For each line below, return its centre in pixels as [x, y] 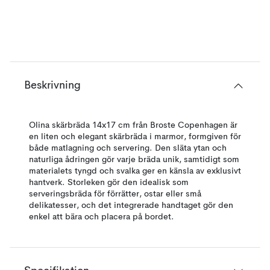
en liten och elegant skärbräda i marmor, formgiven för [135, 137]
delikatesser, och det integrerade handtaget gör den [131, 206]
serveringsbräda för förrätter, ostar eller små [115, 194]
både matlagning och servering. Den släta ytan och [128, 148]
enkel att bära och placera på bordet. [102, 217]
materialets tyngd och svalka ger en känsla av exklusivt [135, 171]
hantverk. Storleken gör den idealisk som [109, 183]
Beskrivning [52, 86]
